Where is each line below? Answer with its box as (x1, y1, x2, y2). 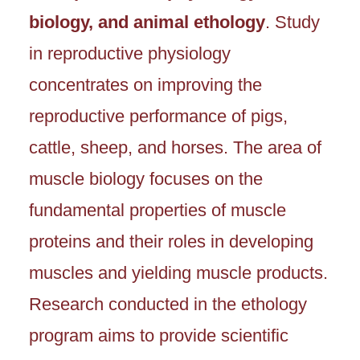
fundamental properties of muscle (29, 200, 286, 221)
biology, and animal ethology (29, 12, 265, 33)
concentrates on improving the (29, 75, 262, 96)
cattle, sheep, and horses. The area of (29, 137, 321, 158)
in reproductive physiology (29, 43, 231, 64)
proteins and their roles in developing (29, 231, 313, 252)
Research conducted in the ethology (29, 294, 307, 315)
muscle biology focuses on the (29, 169, 263, 190)
